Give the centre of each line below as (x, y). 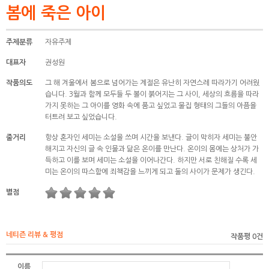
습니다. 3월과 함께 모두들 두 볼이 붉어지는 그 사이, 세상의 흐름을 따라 (152, 95)
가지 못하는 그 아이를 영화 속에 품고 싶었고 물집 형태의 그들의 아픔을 (151, 106)
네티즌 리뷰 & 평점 (35, 235)
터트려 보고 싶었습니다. (81, 117)
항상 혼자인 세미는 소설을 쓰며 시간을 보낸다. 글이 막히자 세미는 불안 (151, 138)
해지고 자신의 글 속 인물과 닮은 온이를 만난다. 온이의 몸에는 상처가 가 (152, 149)
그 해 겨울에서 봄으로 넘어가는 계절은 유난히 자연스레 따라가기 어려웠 (152, 83)
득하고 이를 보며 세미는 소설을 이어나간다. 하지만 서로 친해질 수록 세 (151, 161)
